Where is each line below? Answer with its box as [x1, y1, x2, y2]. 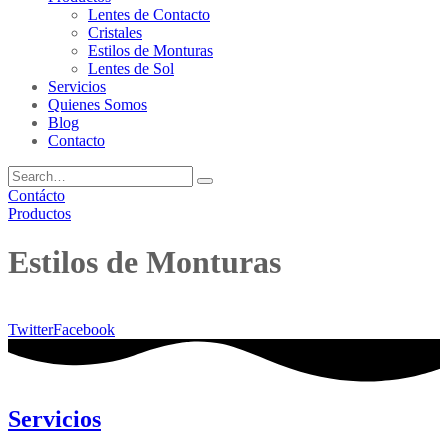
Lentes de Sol [88, 60, 174, 77]
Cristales [88, 24, 142, 41]
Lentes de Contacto [88, 6, 210, 23]
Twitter [8, 320, 53, 338]
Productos [8, 205, 71, 222]
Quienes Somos [48, 96, 147, 113]
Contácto [8, 187, 65, 204]
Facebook [53, 320, 115, 338]
